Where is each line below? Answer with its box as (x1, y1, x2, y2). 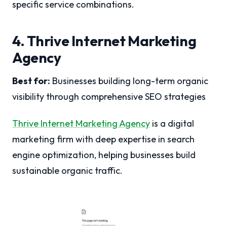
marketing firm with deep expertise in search (12, 133, 195, 145)
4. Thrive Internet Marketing (12, 31, 197, 50)
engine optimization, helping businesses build (12, 148, 196, 161)
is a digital (150, 117, 194, 129)
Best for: (12, 74, 50, 87)
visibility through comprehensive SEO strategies (12, 90, 206, 102)
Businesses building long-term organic (50, 74, 208, 87)
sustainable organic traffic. (12, 164, 123, 176)
